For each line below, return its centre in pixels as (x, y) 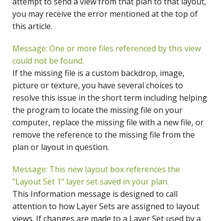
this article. (32, 26)
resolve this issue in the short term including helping (110, 98)
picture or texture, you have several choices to (98, 86)
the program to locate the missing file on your (97, 110)
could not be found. (48, 61)
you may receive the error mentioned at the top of (105, 14)
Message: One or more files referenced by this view (107, 49)
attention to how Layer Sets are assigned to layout (106, 206)
